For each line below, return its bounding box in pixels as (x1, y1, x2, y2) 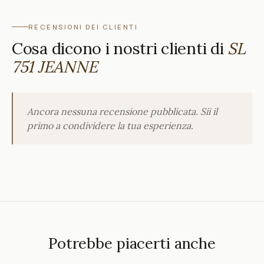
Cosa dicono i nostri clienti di (12, 38, 228, 58)
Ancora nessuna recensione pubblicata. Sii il (27, 105, 217, 117)
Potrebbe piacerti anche (48, 233, 216, 253)
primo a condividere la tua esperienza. (27, 119, 193, 131)
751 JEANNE (12, 56, 98, 77)
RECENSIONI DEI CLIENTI (28, 22, 138, 31)
